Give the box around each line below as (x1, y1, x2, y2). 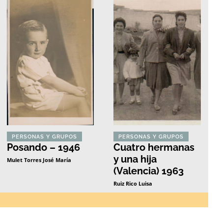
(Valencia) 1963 (113, 165, 184, 177)
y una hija (113, 153, 157, 165)
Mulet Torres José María (6, 156, 71, 164)
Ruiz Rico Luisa (113, 179, 153, 187)
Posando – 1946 (6, 141, 80, 153)
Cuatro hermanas (113, 141, 195, 153)
